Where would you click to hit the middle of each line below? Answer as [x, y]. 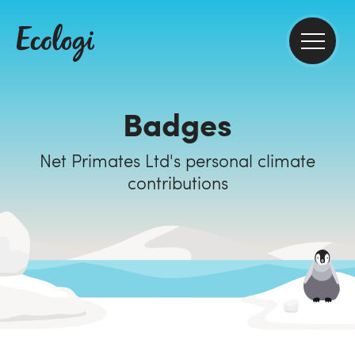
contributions [177, 182]
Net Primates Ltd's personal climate [113, 160]
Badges [177, 123]
